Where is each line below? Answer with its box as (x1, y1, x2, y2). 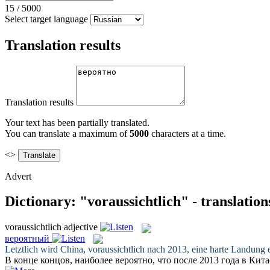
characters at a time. (149, 128, 226, 139)
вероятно (115, 254, 152, 265)
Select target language (5, 13, 88, 24)
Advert (5, 171, 31, 181)
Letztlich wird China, (5, 243, 88, 254)
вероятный (5, 233, 49, 243)
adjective (64, 222, 98, 233)
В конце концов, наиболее (5, 254, 115, 265)
